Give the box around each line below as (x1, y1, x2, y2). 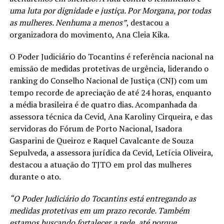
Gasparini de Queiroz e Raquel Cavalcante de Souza (9, 134, 193, 146)
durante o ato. (9, 170, 61, 182)
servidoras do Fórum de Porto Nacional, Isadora (9, 122, 182, 134)
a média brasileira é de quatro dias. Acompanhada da (9, 98, 197, 110)
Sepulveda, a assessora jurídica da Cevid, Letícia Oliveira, (9, 146, 213, 158)
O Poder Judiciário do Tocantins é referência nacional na (9, 50, 213, 62)
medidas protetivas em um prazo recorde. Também (9, 204, 189, 216)
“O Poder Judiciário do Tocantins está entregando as (9, 192, 196, 204)
